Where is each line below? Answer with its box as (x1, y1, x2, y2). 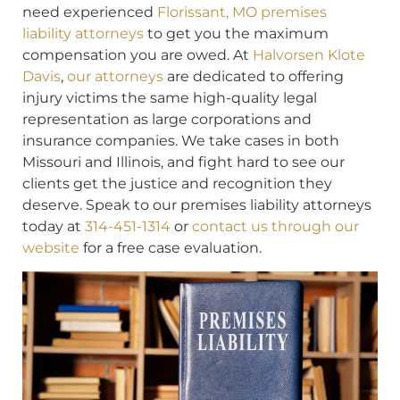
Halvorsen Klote (253, 46, 365, 63)
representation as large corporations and (22, 110, 312, 128)
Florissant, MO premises (157, 3, 327, 21)
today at (22, 217, 85, 235)
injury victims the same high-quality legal (22, 88, 317, 106)
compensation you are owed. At (22, 46, 253, 63)
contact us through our (192, 217, 359, 235)
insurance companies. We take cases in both (22, 131, 339, 149)
